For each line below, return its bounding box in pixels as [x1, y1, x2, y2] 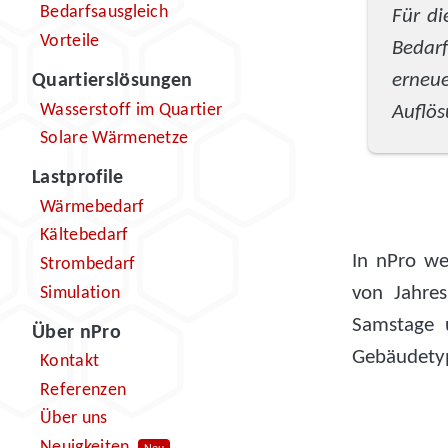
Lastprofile [32, 168, 124, 189]
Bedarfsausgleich [40, 3, 169, 23]
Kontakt [40, 352, 100, 372]
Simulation [40, 283, 121, 303]
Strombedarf [40, 254, 136, 274]
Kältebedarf [40, 226, 129, 246]
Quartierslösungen [32, 70, 193, 91]
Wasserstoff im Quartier [40, 100, 223, 120]
